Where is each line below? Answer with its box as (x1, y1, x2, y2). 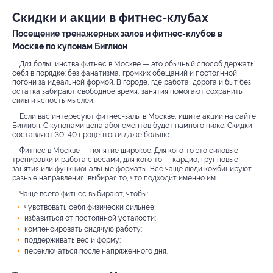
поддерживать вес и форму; (24, 235, 121, 244)
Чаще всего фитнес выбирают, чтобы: (19, 189, 148, 198)
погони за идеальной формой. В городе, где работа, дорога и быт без (12, 77, 251, 87)
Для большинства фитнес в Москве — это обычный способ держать (19, 59, 254, 68)
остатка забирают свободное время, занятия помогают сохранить (12, 87, 243, 96)
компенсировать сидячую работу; (24, 224, 142, 233)
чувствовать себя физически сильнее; (24, 202, 155, 211)
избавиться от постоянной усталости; (24, 213, 156, 222)
